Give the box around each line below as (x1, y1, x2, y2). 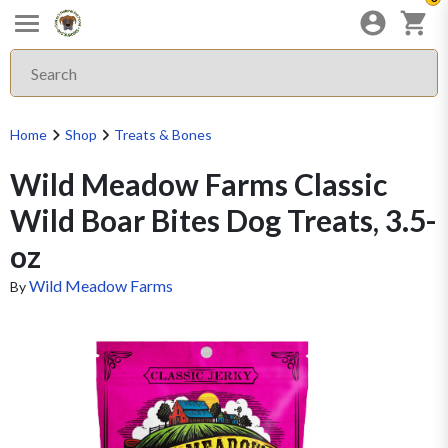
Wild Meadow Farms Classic (10, 166, 387, 202)
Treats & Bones (114, 126, 212, 143)
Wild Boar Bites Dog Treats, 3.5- (10, 202, 437, 238)
